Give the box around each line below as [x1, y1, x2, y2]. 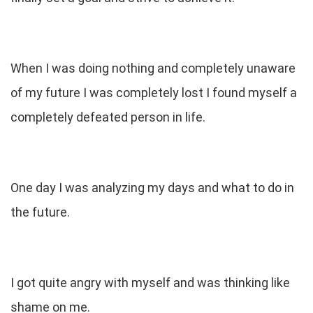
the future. [10, 204, 70, 219]
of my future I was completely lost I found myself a [10, 85, 297, 100]
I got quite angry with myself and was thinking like [10, 275, 290, 290]
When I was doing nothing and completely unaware [10, 60, 296, 75]
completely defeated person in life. [10, 109, 205, 124]
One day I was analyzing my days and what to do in [10, 180, 294, 195]
